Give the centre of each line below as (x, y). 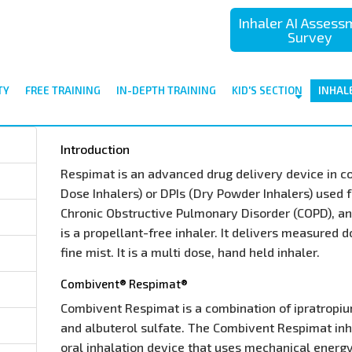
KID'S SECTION (267, 90)
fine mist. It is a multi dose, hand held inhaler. (191, 252)
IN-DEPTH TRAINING (166, 90)
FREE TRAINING (62, 90)
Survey (310, 37)
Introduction (95, 149)
